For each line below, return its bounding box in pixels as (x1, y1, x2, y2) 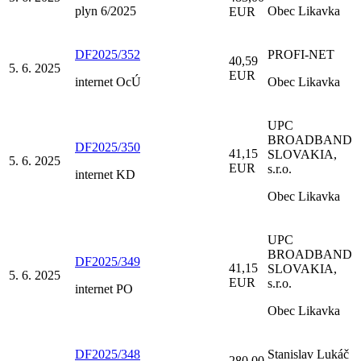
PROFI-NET (268, 47, 334, 61)
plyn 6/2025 (75, 3, 136, 18)
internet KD (75, 167, 135, 181)
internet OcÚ (75, 74, 141, 89)
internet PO (75, 281, 133, 296)
